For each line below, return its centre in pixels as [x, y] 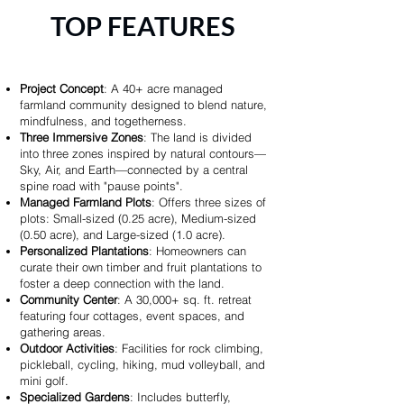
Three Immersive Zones [82, 137]
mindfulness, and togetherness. [103, 121]
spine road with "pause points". [101, 186]
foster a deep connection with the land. [122, 283]
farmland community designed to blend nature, [143, 105]
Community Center [69, 299]
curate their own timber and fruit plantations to [141, 267]
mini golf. [44, 381]
